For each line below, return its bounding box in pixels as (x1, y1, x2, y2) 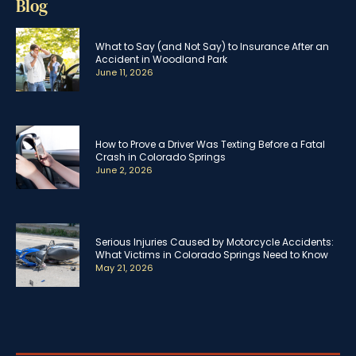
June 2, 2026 (95, 164, 153, 177)
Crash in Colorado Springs (95, 150, 226, 164)
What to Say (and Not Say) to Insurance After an (95, 40, 329, 54)
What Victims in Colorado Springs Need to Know (95, 248, 328, 262)
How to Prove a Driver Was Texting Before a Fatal (95, 137, 325, 152)
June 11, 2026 (95, 66, 153, 79)
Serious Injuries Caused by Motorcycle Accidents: (95, 235, 334, 250)
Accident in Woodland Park (95, 52, 227, 67)
